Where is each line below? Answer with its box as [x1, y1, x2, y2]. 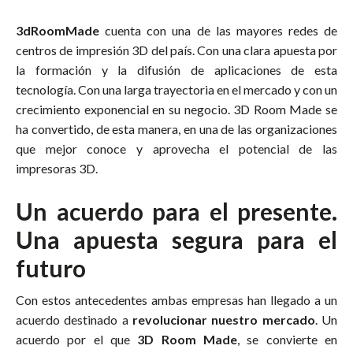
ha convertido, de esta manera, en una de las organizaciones [16, 121, 337, 136]
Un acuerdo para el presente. [16, 196, 337, 225]
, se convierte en [237, 331, 338, 347]
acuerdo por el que [16, 331, 138, 347]
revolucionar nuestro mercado [128, 311, 315, 327]
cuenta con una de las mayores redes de [99, 22, 337, 38]
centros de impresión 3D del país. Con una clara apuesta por [16, 42, 337, 58]
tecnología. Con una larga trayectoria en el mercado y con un [16, 81, 337, 97]
